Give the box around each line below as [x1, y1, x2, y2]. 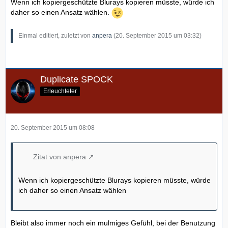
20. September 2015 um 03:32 [116, 32, 199, 40]
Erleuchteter [43, 88, 77, 95]
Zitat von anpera [33, 153, 86, 161]
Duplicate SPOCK [40, 74, 113, 85]
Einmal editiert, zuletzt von [18, 32, 92, 40]
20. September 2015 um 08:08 [11, 124, 95, 132]
